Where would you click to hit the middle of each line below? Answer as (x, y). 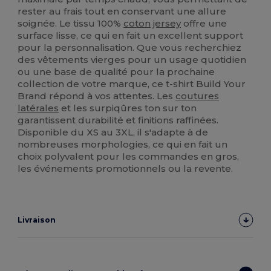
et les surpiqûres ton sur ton (128, 108)
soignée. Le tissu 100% (71, 24)
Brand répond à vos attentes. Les (97, 96)
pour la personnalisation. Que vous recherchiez (130, 48)
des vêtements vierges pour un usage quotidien (132, 60)
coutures (198, 96)
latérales (38, 108)
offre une (204, 24)
